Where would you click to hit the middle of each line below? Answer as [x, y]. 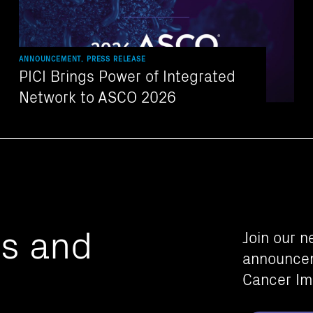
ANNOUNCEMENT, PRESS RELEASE [82, 58]
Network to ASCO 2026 [98, 96]
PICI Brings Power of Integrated [128, 75]
